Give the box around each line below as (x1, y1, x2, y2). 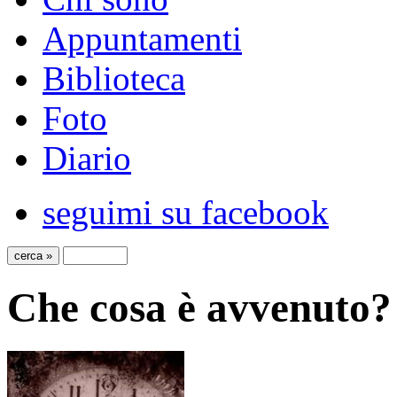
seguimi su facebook (43, 193, 329, 231)
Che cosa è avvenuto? (7, 284, 392, 331)
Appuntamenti (43, 19, 242, 58)
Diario (43, 139, 131, 177)
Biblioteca (43, 59, 185, 97)
